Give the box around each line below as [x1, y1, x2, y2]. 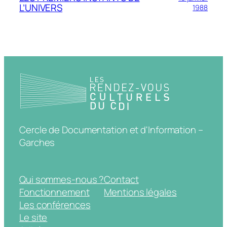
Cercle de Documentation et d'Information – [19, 123, 203, 136]
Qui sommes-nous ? [19, 173, 104, 186]
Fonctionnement [19, 185, 90, 199]
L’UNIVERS [19, 1, 63, 15]
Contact [104, 173, 139, 186]
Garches [19, 135, 55, 149]
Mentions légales [104, 185, 177, 199]
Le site [19, 211, 48, 224]
